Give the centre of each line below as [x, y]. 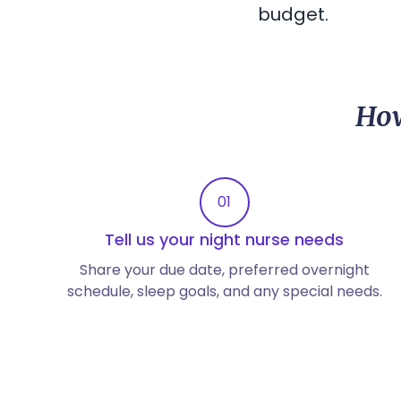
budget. [293, 14]
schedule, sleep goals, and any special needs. [224, 291]
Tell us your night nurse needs [225, 239]
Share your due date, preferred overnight [224, 270]
